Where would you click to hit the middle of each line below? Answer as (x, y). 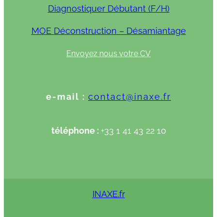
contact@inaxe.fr (130, 96)
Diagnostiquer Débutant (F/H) (108, 8)
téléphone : (76, 130)
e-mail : (67, 96)
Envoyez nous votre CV (108, 53)
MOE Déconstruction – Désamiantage (108, 31)
